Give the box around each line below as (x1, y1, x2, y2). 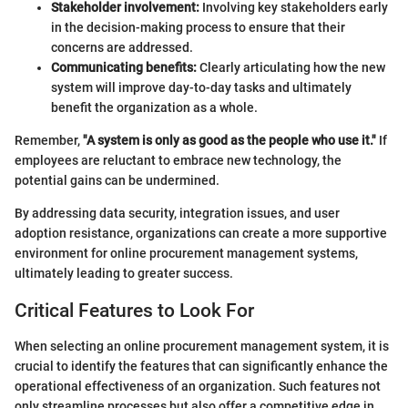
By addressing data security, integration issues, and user (15, 206, 340, 221)
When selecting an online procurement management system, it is (15, 338, 389, 353)
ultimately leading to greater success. (15, 266, 233, 281)
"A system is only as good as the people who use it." (83, 133, 376, 148)
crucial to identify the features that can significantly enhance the (15, 358, 388, 373)
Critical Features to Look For (15, 300, 254, 322)
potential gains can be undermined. (15, 173, 219, 189)
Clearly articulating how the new (197, 60, 385, 76)
